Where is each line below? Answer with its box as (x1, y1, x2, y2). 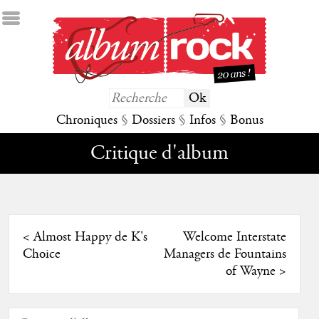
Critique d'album (90, 140, 229, 167)
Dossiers (131, 112, 175, 130)
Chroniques (56, 112, 117, 130)
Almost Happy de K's (33, 229, 147, 246)
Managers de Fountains (163, 246, 286, 263)
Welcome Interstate (182, 229, 286, 246)
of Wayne (225, 263, 276, 281)
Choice (22, 246, 61, 263)
